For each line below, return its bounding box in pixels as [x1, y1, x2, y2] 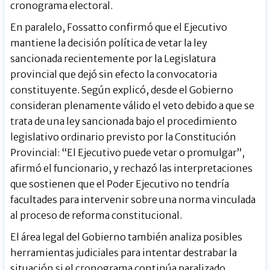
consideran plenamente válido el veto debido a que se [10, 99, 255, 112]
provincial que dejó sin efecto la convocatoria [10, 68, 218, 81]
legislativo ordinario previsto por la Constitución [10, 131, 237, 143]
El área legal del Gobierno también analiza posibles [10, 231, 243, 243]
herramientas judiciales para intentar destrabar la [10, 246, 237, 259]
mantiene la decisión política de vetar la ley [10, 37, 208, 49]
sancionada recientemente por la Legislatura [10, 52, 216, 65]
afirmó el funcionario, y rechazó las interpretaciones [10, 162, 253, 175]
